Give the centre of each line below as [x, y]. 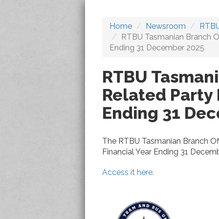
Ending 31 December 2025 [157, 48]
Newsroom [166, 26]
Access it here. [128, 172]
